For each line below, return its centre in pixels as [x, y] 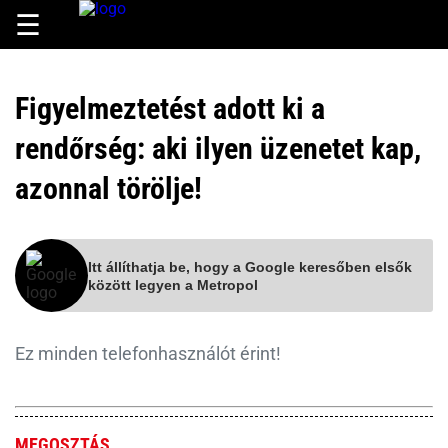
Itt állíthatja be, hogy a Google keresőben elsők [250, 266]
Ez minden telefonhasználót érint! [148, 353]
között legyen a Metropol [173, 284]
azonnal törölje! [108, 188]
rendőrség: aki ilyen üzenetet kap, [218, 148]
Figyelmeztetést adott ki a [170, 108]
